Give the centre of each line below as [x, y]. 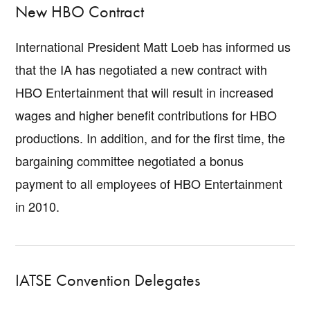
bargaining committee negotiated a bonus [130, 160]
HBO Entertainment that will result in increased [145, 92]
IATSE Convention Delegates [108, 280]
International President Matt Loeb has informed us [153, 46]
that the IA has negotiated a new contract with [142, 69]
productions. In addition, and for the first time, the [151, 137]
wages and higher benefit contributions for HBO [146, 115]
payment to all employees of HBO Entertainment [149, 183]
